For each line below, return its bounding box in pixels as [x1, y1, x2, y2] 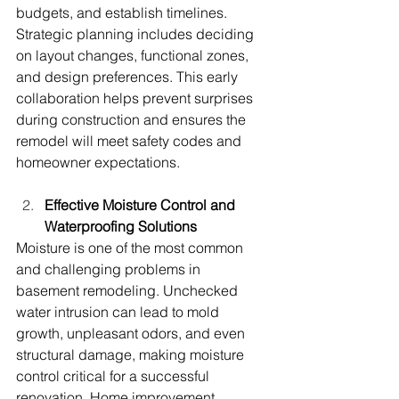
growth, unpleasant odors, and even [16, 324, 248, 343]
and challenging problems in [16, 260, 204, 279]
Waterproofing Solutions [45, 217, 197, 236]
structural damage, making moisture [16, 346, 248, 364]
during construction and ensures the [16, 110, 249, 129]
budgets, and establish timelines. [16, 4, 231, 22]
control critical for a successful [16, 367, 213, 386]
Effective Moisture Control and [45, 196, 239, 215]
